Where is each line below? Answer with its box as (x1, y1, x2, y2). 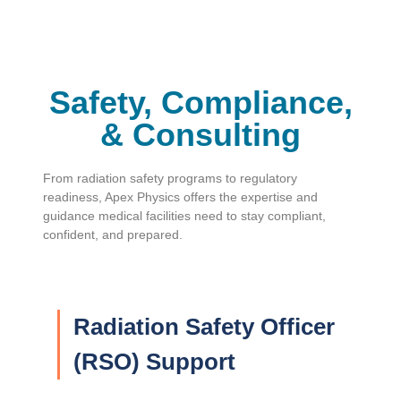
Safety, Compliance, (48, 83, 353, 121)
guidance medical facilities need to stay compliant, (43, 208, 326, 223)
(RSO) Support (73, 347, 235, 375)
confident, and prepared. (43, 226, 183, 242)
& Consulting (100, 115, 301, 153)
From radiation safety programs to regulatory (43, 170, 297, 185)
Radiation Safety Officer (73, 312, 335, 340)
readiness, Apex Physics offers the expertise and (43, 189, 318, 204)
